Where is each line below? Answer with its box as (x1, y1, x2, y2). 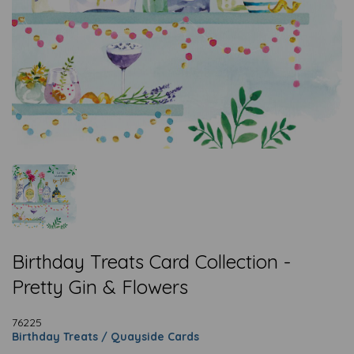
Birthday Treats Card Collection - (12, 250, 291, 273)
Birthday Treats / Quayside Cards (12, 330, 199, 344)
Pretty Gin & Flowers (12, 275, 188, 299)
